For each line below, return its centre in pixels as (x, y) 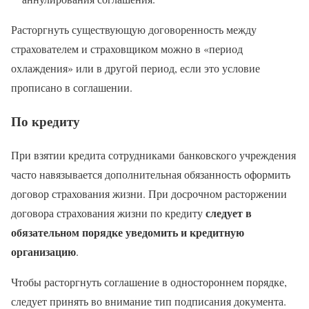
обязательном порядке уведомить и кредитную (128, 232)
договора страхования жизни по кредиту (108, 212)
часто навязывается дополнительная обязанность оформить (151, 174)
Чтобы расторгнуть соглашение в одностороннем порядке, (149, 281)
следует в (229, 212)
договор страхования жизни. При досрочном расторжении (149, 193)
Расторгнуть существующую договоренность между (134, 30)
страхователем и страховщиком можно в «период (127, 49)
